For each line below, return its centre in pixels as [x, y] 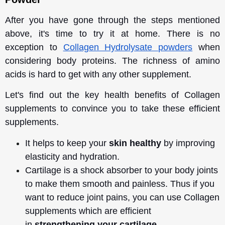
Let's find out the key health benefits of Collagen [113, 95]
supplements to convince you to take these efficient [113, 109]
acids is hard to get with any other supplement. [99, 74]
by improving [188, 143]
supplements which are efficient [88, 211]
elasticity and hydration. [72, 156]
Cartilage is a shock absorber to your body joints [122, 170]
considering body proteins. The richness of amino [113, 61]
